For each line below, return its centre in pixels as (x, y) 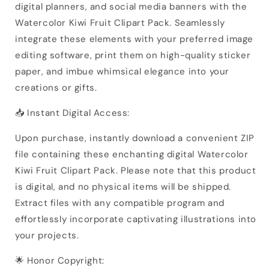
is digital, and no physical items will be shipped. (123, 186)
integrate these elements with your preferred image (134, 39)
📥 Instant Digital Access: (73, 113)
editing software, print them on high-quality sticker (133, 55)
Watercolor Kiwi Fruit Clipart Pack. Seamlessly (120, 23)
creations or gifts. (56, 87)
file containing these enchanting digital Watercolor (132, 154)
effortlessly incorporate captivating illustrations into (136, 219)
